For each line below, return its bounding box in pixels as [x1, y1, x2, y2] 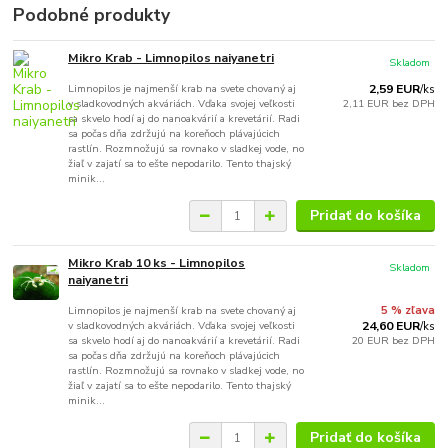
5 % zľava [380, 303, 435, 319]
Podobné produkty [13, 3, 171, 28]
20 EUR [351, 333, 392, 349]
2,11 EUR [342, 96, 392, 112]
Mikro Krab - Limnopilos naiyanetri [68, 50, 275, 67]
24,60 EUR [361, 318, 420, 335]
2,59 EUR [368, 81, 420, 98]
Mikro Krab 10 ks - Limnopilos [68, 255, 246, 272]
